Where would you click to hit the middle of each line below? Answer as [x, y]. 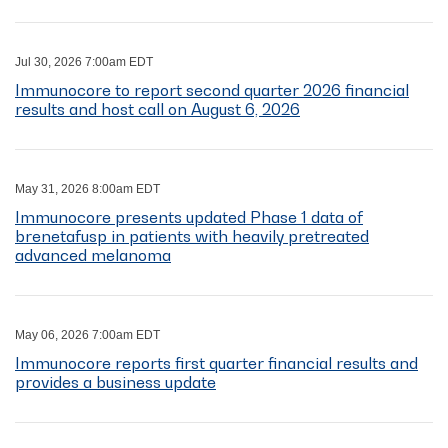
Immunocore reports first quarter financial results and [216, 363]
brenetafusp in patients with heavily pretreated [192, 236]
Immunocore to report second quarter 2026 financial [212, 90]
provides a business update [115, 382]
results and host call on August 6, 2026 [157, 109]
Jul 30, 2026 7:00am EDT [84, 62]
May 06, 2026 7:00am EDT [87, 335]
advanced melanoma [93, 255]
